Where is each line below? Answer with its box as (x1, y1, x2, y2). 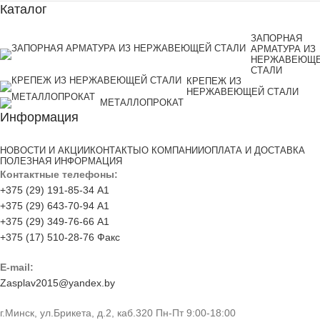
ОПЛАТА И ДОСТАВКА (204, 144, 305, 156)
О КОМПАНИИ (141, 144, 204, 156)
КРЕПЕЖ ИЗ (186, 75, 241, 86)
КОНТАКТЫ (90, 144, 141, 156)
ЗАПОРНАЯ (251, 32, 302, 44)
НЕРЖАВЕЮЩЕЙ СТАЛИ (186, 86, 299, 97)
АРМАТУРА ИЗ (251, 43, 316, 54)
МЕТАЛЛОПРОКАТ (100, 97, 184, 109)
